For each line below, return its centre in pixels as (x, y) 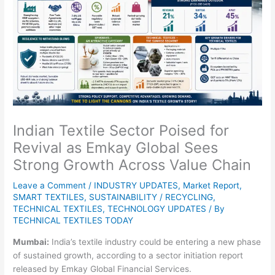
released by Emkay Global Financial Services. (103, 269)
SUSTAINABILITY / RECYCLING (151, 197)
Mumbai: (31, 242)
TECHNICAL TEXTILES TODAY (73, 221)
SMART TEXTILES (49, 197)
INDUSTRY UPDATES (136, 186)
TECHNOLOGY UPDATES (157, 209)
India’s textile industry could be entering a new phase (155, 242)
